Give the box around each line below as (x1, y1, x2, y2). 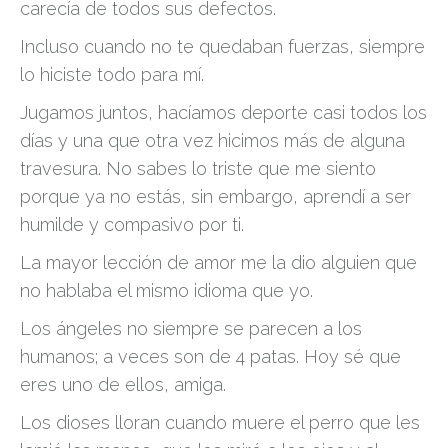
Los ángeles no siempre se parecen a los (20, 318, 362, 339)
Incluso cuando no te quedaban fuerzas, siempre (20, 36, 425, 57)
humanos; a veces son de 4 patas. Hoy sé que (20, 346, 401, 367)
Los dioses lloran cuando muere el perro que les (20, 412, 420, 433)
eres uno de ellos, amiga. (20, 374, 226, 395)
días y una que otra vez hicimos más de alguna (20, 130, 405, 151)
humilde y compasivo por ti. (20, 214, 244, 235)
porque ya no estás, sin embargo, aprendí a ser (20, 186, 411, 207)
